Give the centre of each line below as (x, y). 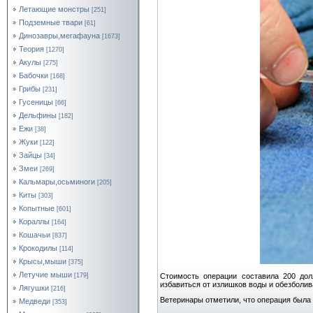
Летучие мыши (45, 275)
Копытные (37, 208)
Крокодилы (38, 248)
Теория (31, 49)
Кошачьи (35, 235)
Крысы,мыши (43, 261)
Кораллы (34, 221)
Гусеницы (36, 102)
